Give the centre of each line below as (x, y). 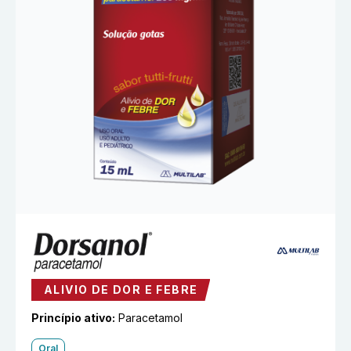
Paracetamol (150, 318)
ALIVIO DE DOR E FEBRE (121, 289)
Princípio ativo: (73, 318)
